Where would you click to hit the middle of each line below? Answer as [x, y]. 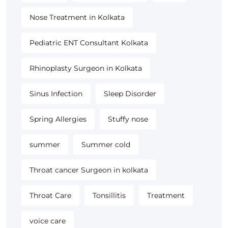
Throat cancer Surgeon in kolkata [89, 170]
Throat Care [50, 196]
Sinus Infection [56, 94]
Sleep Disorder [130, 94]
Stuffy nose [128, 119]
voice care [48, 221]
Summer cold [106, 145]
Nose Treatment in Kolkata [77, 18]
